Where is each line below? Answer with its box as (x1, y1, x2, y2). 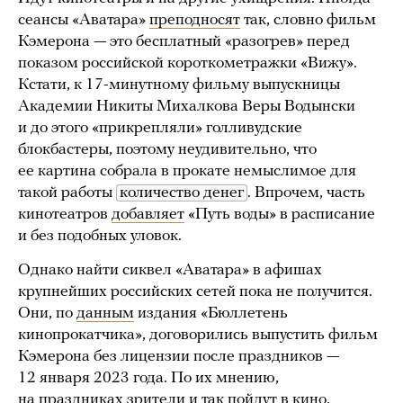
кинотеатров (18, 206, 112, 224)
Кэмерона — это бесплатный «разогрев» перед (18, 33, 350, 51)
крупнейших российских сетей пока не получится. (18, 283, 372, 301)
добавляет (112, 206, 184, 224)
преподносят (149, 12, 240, 30)
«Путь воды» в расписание (184, 206, 375, 224)
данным (76, 305, 134, 323)
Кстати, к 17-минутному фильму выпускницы (18, 76, 340, 94)
